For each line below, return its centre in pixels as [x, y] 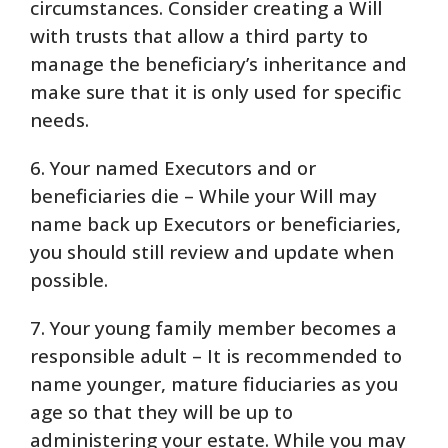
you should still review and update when [212, 251]
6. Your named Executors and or [173, 167]
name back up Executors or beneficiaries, [215, 223]
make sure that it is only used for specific [215, 91]
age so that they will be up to [161, 411]
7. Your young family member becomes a [213, 327]
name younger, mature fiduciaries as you [214, 383]
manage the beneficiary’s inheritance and [218, 63]
